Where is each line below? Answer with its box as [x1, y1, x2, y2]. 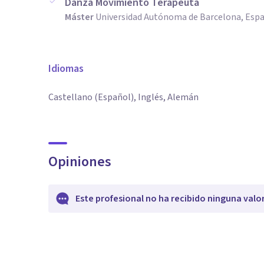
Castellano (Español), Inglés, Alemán [48, 91, 199, 104]
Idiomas [48, 61, 84, 76]
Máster [65, 11, 94, 24]
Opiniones [48, 151, 111, 172]
